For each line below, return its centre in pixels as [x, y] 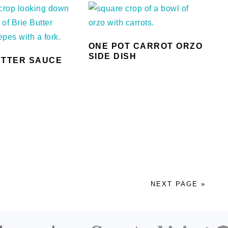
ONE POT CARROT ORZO [146, 46]
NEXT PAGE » [178, 184]
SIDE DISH [112, 56]
